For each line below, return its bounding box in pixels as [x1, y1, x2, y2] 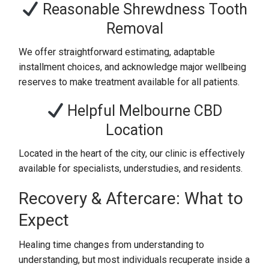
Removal [106, 20, 163, 37]
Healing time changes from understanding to [19, 239, 205, 250]
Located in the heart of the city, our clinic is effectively [19, 148, 246, 159]
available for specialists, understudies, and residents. [19, 163, 243, 174]
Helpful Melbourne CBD [64, 102, 223, 119]
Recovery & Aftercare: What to [19, 189, 244, 208]
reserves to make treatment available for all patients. [19, 76, 240, 88]
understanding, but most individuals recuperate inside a [19, 254, 250, 265]
